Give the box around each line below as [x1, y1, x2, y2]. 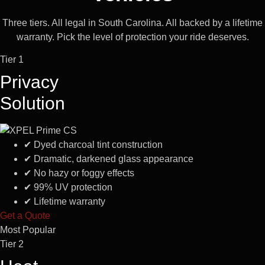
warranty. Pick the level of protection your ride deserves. [16, 31, 249, 42]
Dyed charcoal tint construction [31, 139, 163, 150]
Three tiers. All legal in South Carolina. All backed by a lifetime [2, 17, 263, 28]
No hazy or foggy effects [31, 167, 134, 178]
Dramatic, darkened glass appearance [31, 153, 193, 164]
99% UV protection [31, 182, 112, 192]
